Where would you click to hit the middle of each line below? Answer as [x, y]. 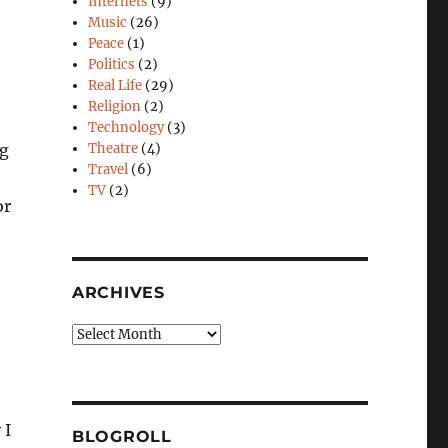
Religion [115, 107]
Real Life [115, 86]
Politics [112, 65]
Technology [126, 128]
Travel [108, 170]
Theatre [113, 149]
